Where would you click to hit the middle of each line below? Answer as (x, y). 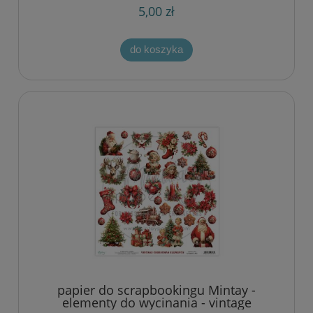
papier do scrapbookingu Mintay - (156, 290)
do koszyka (156, 50)
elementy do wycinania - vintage (156, 303)
